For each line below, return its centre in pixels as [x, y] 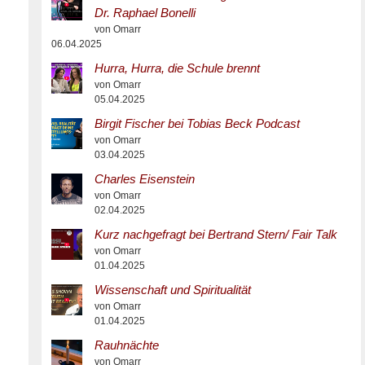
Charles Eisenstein [144, 179]
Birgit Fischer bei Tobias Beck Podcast [197, 123]
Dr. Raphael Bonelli [145, 13]
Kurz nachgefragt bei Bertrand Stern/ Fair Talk [215, 234]
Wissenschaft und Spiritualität [172, 290]
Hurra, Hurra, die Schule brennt [177, 68]
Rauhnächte [126, 345]
